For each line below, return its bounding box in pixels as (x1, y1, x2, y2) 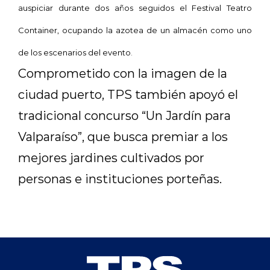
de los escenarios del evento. (18, 47, 133, 57)
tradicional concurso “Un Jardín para (18, 107, 231, 123)
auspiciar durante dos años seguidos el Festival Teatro (18, 2, 252, 13)
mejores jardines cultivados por (18, 149, 204, 165)
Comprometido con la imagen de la (18, 65, 227, 81)
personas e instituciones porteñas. (18, 171, 222, 186)
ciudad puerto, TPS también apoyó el (18, 86, 238, 102)
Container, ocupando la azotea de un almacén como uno (18, 25, 252, 35)
